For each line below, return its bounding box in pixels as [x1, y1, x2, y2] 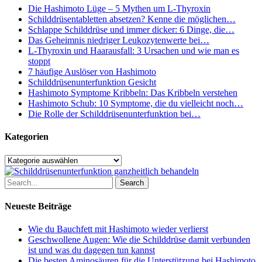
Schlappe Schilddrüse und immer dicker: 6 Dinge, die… [28, 25, 235, 35]
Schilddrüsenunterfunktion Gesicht [28, 77, 156, 88]
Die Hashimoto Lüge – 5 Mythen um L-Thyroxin [28, 4, 211, 14]
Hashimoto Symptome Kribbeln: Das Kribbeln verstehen [28, 88, 237, 98]
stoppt [28, 56, 50, 67]
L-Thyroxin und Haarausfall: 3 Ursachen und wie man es [28, 46, 239, 56]
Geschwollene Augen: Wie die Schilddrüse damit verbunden [28, 235, 250, 245]
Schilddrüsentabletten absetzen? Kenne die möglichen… [28, 14, 236, 25]
